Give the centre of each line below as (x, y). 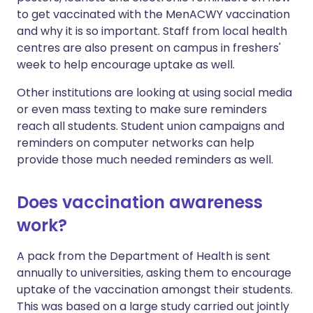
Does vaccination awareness (140, 202)
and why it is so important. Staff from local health (152, 31)
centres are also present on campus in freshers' (149, 48)
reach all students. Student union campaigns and (151, 126)
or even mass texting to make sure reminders (142, 109)
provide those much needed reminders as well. (145, 160)
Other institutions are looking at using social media (154, 93)
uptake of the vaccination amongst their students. (155, 290)
